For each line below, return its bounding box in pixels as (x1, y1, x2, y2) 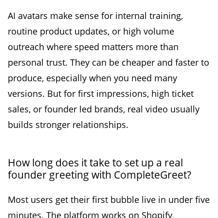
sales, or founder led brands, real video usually (8, 103, 200, 115)
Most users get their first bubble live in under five (8, 193, 210, 205)
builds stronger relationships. (8, 118, 128, 130)
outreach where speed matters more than (8, 40, 179, 53)
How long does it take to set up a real (8, 155, 183, 169)
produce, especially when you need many (8, 72, 177, 84)
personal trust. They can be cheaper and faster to (8, 56, 209, 68)
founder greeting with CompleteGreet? (8, 167, 191, 182)
